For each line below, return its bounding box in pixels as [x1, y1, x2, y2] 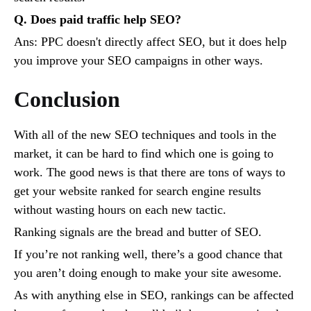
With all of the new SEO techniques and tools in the [14, 128, 276, 142]
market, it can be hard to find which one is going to [14, 146, 274, 161]
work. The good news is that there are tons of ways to [14, 165, 285, 180]
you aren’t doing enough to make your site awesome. [14, 266, 285, 280]
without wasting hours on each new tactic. [14, 203, 226, 217]
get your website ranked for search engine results [14, 184, 261, 199]
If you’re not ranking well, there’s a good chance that [14, 247, 283, 262]
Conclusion [14, 87, 120, 112]
